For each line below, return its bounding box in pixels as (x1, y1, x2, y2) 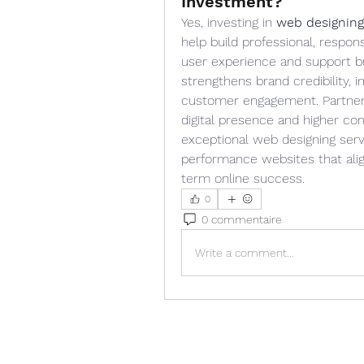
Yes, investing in (181, 15, 276, 30)
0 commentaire (201, 212, 282, 226)
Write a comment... (195, 245, 294, 259)
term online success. (181, 171, 305, 186)
